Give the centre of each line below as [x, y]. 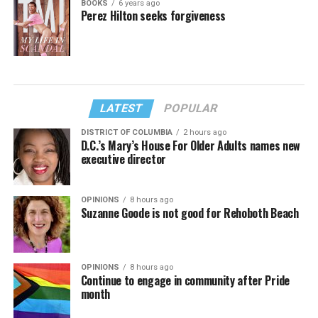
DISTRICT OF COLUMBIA [126, 132]
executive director [123, 159]
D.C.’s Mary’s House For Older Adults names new [190, 145]
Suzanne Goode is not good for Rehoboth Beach [190, 213]
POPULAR [191, 108]
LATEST [122, 108]
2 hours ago [204, 132]
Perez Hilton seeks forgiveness [153, 16]
